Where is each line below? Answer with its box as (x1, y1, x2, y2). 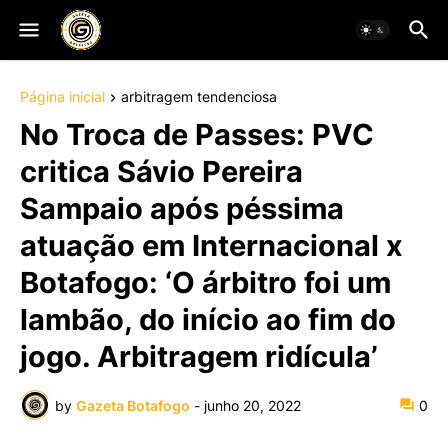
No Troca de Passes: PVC (20, 117, 374, 153)
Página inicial (20, 88, 105, 105)
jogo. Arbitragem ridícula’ (20, 339, 378, 375)
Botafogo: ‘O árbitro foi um (20, 265, 391, 301)
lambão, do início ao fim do (20, 302, 396, 338)
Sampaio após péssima (20, 191, 344, 227)
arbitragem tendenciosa (121, 88, 277, 105)
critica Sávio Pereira (20, 154, 303, 190)
